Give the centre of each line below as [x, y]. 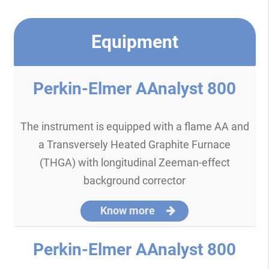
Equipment [134, 41]
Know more [128, 210]
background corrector [134, 180]
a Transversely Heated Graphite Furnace [134, 144]
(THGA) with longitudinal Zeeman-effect [134, 162]
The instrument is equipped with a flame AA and [134, 126]
